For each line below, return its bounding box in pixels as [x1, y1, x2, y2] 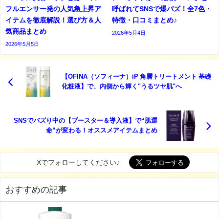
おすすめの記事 [5, 185, 67, 194]
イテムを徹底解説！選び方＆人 [5, 17, 101, 24]
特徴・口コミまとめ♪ [112, 17, 177, 24]
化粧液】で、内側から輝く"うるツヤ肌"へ [62, 83, 182, 90]
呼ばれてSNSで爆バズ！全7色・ [112, 5, 212, 13]
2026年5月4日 [112, 30, 146, 36]
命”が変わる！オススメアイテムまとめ [46, 127, 157, 133]
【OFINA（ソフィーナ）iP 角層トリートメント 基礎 [62, 73, 211, 80]
